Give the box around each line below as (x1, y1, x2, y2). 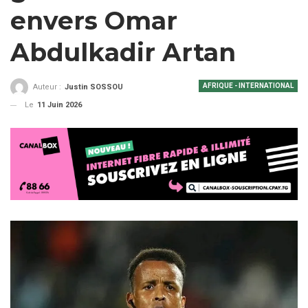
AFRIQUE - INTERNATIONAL (203, 82, 294, 89)
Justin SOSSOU (65, 82, 123, 92)
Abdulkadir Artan (10, 37, 236, 67)
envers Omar (10, 5, 177, 36)
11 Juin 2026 (37, 100, 82, 110)
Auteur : (33, 82, 63, 92)
